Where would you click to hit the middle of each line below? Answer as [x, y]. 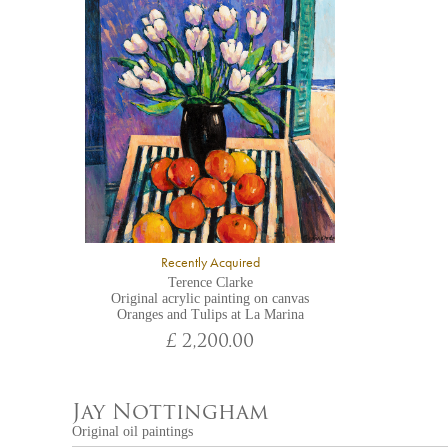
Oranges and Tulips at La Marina [210, 314]
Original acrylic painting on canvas [210, 298]
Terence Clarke [210, 282]
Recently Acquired [210, 262]
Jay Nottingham [170, 413]
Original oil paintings [132, 431]
